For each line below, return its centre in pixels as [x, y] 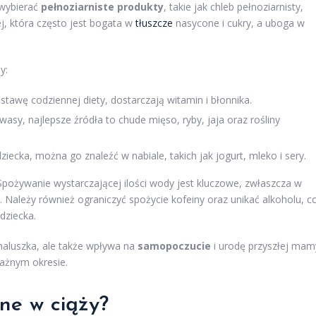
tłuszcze [154, 23]
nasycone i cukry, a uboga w [239, 23]
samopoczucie [174, 246]
